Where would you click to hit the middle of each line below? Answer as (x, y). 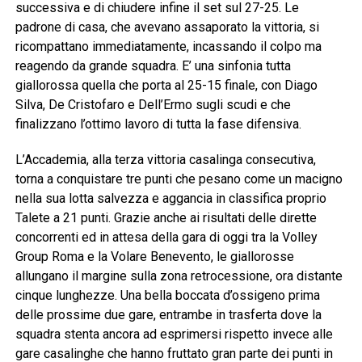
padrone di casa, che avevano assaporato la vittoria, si (167, 27)
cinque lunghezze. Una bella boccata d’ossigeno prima (167, 296)
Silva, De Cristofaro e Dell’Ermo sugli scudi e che (153, 105)
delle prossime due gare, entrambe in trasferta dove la (168, 315)
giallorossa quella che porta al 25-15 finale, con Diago (166, 86)
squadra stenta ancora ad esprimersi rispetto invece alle (174, 335)
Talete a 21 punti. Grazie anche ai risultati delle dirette (166, 218)
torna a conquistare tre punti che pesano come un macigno (179, 179)
